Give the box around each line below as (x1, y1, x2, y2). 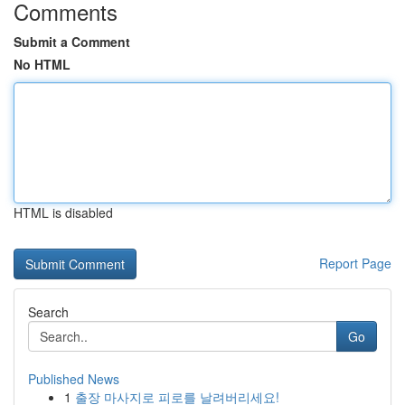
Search (28, 303, 69, 321)
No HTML (14, 55, 71, 73)
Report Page (319, 254, 391, 272)
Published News (28, 370, 119, 388)
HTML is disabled (14, 203, 113, 221)
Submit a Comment (14, 33, 130, 51)
